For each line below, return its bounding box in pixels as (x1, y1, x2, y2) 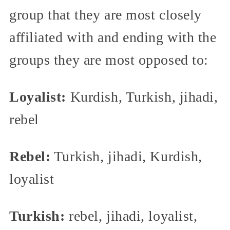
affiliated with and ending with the (9, 29, 217, 45)
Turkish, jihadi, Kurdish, (50, 148, 202, 164)
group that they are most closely (9, 6, 202, 23)
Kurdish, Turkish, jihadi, (66, 88, 218, 105)
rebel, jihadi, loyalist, (65, 207, 198, 224)
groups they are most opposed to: (9, 51, 208, 68)
